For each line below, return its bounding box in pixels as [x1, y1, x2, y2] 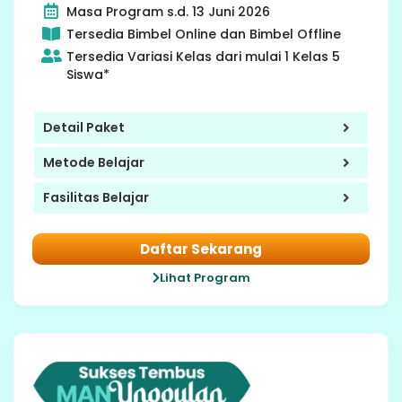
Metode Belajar [43, 153, 144, 172]
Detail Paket [43, 118, 125, 137]
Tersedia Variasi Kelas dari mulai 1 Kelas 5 [66, 47, 340, 66]
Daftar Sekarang [140, 239, 262, 258]
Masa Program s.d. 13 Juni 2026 [66, 2, 270, 21]
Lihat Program [159, 268, 250, 286]
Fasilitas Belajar [43, 188, 149, 207]
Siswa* [66, 65, 109, 83]
